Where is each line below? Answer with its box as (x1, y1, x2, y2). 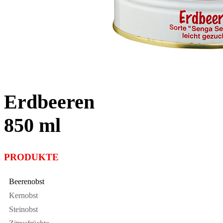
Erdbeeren (4, 91, 95, 113)
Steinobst (9, 205, 38, 214)
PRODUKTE (4, 152, 59, 162)
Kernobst (9, 191, 38, 200)
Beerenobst (9, 177, 44, 186)
